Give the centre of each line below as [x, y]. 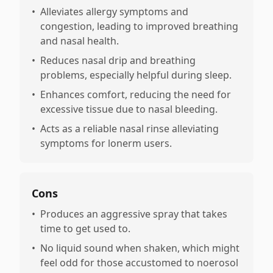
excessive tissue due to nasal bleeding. [129, 109]
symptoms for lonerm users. [106, 143]
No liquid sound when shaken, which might [140, 248]
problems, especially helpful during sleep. [136, 75]
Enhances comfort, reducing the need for [136, 94]
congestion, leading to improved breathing [139, 26]
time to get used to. [85, 229]
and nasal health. [80, 41]
